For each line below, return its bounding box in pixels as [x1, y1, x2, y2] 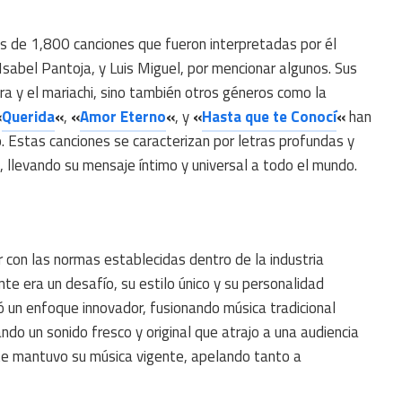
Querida [2, 105, 55, 129]
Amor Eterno [80, 105, 166, 129]
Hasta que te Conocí [202, 105, 336, 129]
